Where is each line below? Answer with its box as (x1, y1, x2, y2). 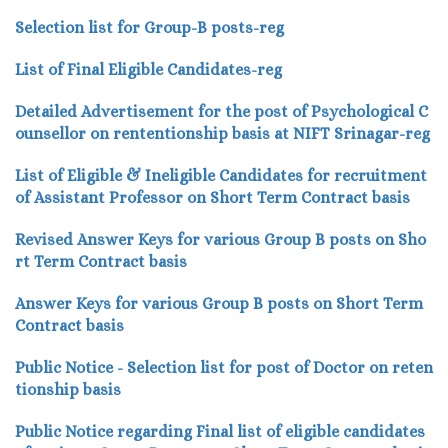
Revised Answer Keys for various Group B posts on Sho (15, 229, 426, 249)
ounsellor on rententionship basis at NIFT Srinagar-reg (15, 123, 430, 143)
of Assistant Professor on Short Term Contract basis (15, 187, 410, 207)
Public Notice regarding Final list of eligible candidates (15, 421, 425, 441)
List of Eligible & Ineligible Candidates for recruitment (15, 165, 427, 185)
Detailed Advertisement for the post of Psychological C (15, 101, 428, 121)
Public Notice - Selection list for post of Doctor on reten (15, 357, 433, 377)
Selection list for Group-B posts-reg (15, 17, 284, 37)
